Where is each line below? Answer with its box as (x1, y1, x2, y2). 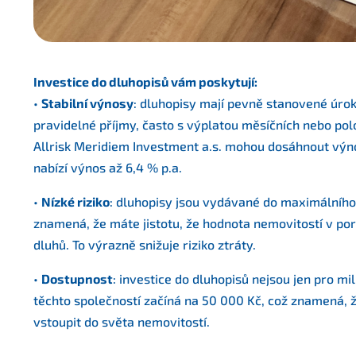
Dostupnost (41, 271, 113, 286)
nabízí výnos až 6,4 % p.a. (33, 160, 182, 175)
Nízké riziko (41, 194, 110, 209)
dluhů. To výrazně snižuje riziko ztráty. (33, 237, 256, 252)
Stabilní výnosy (41, 95, 133, 110)
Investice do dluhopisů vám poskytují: (33, 74, 257, 89)
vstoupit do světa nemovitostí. (33, 314, 210, 329)
